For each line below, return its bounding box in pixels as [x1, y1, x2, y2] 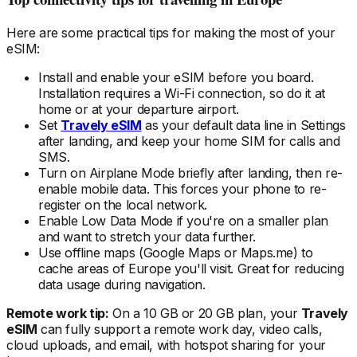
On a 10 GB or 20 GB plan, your [108, 304, 301, 321]
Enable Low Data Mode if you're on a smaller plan [38, 212, 328, 229]
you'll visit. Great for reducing [171, 260, 344, 277]
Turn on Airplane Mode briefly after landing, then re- [38, 164, 343, 181]
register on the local [38, 196, 153, 213]
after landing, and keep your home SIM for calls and [38, 132, 340, 149]
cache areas [38, 260, 109, 277]
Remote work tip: [6, 304, 109, 321]
